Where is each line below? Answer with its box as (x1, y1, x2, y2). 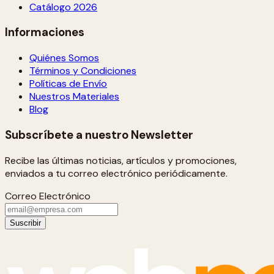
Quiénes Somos (29, 51, 99, 65)
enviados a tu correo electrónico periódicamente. (5, 166, 228, 180)
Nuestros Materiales (29, 90, 119, 103)
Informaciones (5, 24, 84, 40)
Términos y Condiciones (29, 64, 136, 78)
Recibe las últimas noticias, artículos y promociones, (5, 154, 237, 167)
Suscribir (10, 218, 41, 228)
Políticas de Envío (29, 77, 107, 91)
